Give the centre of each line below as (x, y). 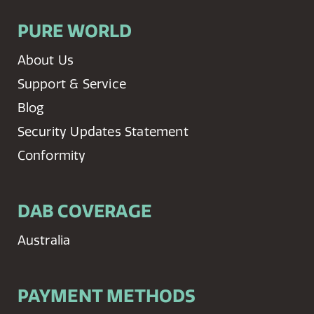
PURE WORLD (75, 30)
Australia (44, 240)
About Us (46, 60)
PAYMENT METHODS (107, 296)
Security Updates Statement (103, 131)
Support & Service (72, 83)
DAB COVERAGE (84, 211)
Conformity (52, 155)
